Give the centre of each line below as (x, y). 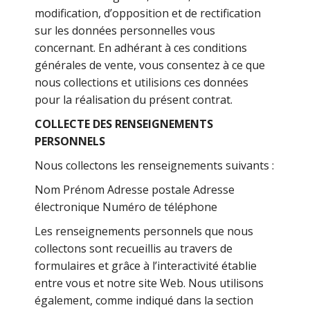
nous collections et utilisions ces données (142, 82)
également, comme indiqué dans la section (144, 300)
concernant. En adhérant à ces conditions (141, 48)
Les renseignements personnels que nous (144, 231)
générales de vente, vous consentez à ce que (150, 65)
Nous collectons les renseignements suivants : (155, 165)
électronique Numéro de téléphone (126, 207)
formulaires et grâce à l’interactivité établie (146, 266)
